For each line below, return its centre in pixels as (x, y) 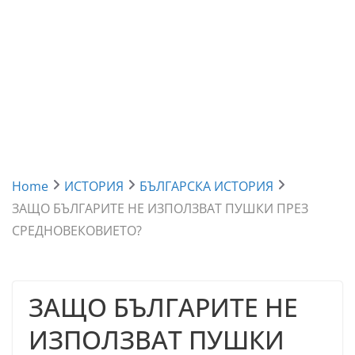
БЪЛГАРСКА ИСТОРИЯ (207, 186)
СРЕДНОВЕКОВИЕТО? (77, 231)
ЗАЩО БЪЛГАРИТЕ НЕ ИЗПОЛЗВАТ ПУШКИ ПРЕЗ (160, 208)
